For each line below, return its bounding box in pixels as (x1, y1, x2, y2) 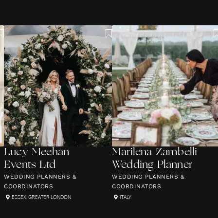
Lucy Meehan (4, 147, 70, 158)
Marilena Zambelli (112, 147, 198, 158)
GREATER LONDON (28, 194, 71, 200)
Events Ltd (4, 160, 55, 171)
